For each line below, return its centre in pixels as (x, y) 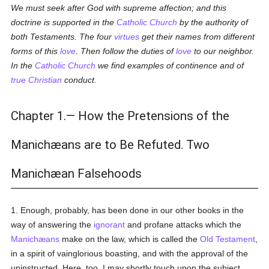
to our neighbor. (223, 51)
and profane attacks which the (183, 225)
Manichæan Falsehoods (77, 174)
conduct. (80, 80)
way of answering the (53, 225)
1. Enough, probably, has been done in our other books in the (128, 210)
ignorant (110, 225)
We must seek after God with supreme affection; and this (119, 8)
